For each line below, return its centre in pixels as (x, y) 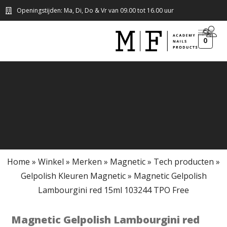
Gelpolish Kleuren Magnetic (73, 176)
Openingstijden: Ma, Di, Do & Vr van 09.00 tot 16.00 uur (95, 10)
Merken (87, 162)
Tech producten (184, 162)
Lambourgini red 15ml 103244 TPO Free (113, 190)
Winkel (51, 162)
